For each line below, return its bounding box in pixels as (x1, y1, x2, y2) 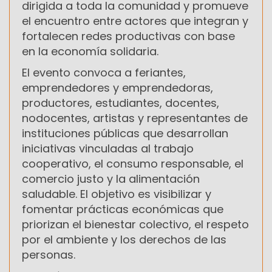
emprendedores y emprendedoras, (22, 80, 213, 95)
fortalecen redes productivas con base (22, 28, 235, 44)
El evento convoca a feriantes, (22, 64, 186, 80)
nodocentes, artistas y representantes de (22, 110, 248, 126)
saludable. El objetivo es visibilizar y (22, 186, 211, 202)
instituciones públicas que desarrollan (22, 125, 228, 141)
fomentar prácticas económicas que (22, 201, 223, 217)
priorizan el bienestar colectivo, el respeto (22, 216, 249, 232)
